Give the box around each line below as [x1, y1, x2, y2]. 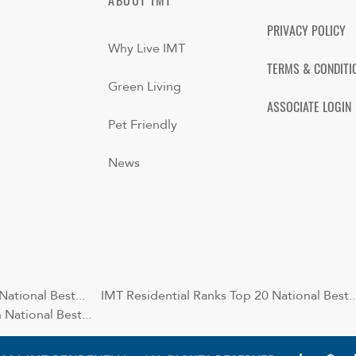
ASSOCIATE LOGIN [267, 103, 351, 116]
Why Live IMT [108, 40, 185, 58]
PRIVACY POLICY [267, 26, 346, 40]
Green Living [108, 78, 181, 96]
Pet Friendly [108, 116, 177, 134]
